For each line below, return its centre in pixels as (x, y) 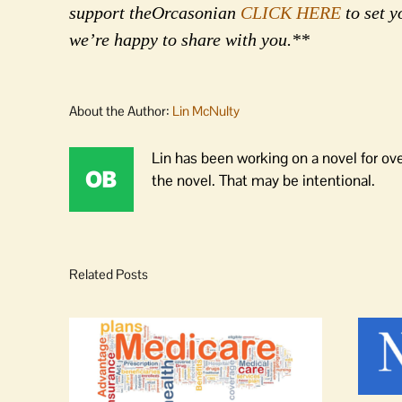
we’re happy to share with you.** (189, 39)
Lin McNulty (206, 111)
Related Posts (109, 274)
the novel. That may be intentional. (263, 180)
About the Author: (121, 111)
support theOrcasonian (155, 13)
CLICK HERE (291, 13)
